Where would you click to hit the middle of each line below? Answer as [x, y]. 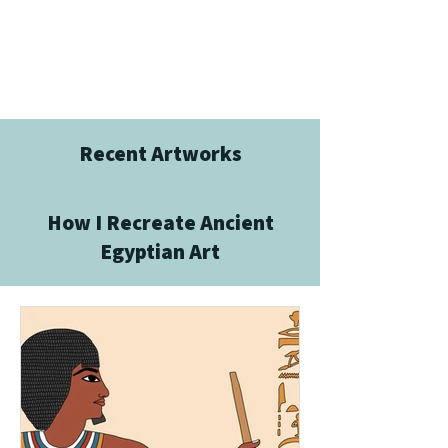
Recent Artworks [160, 153]
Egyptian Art [160, 251]
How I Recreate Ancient [160, 222]
